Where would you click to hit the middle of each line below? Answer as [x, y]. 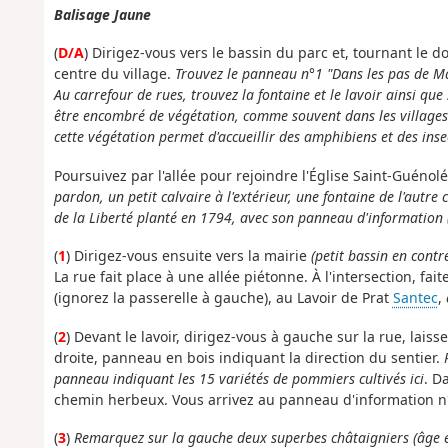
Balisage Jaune [102, 14]
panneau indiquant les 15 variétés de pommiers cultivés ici [238, 378]
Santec [415, 298]
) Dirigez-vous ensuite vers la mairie [188, 256]
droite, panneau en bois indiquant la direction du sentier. [248, 357]
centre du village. [114, 74]
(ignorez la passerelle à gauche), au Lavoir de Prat [223, 298]
